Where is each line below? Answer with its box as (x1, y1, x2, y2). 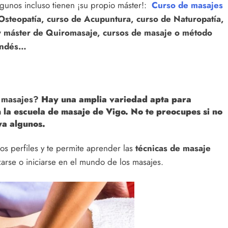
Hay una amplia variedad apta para (41, 93, 191, 106)
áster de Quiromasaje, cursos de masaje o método (11, 26, 212, 39)
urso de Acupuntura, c (51, 13, 140, 25)
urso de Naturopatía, (140, 13, 224, 25)
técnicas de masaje (135, 141, 211, 154)
